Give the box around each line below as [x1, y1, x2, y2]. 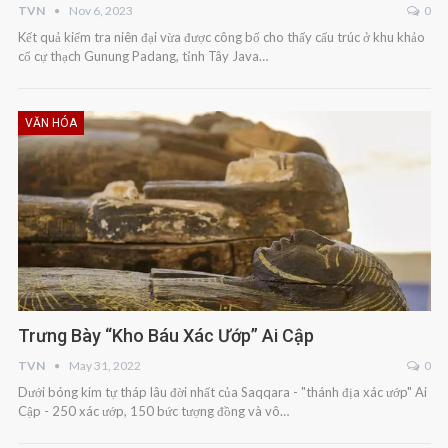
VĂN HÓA [24, 116, 77, 131]
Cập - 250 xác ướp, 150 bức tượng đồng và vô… [17, 403, 289, 420]
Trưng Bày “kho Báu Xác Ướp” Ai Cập [17, 325, 314, 347]
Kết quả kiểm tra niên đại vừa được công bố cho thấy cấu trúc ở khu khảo [17, 29, 425, 46]
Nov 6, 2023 [68, 3, 133, 19]
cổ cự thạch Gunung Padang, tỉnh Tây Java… [17, 48, 268, 65]
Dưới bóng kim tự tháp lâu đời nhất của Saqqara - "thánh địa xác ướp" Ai [17, 384, 427, 401]
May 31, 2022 [68, 358, 141, 374]
